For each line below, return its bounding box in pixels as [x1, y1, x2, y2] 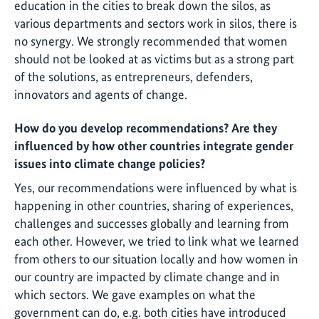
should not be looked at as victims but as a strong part [14, 51, 294, 66]
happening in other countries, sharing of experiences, [14, 198, 293, 214]
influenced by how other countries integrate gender [14, 138, 293, 154]
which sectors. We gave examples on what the [14, 287, 256, 303]
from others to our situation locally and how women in [14, 251, 298, 267]
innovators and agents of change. [14, 86, 187, 102]
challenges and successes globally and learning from [14, 216, 289, 231]
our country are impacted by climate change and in [14, 269, 280, 285]
